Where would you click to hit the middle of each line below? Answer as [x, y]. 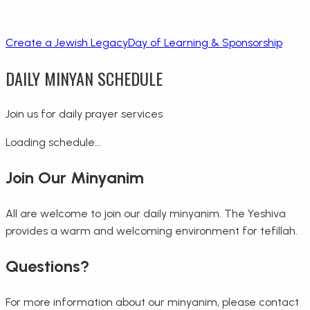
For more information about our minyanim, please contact [152, 302]
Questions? [47, 266]
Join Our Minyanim [75, 177]
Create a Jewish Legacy [67, 43]
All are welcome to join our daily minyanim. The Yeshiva [146, 213]
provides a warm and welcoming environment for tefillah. [152, 230]
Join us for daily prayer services [84, 113]
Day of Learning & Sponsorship [205, 43]
